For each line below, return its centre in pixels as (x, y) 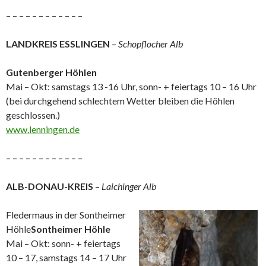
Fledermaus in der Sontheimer (66, 215)
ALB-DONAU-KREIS (50, 186)
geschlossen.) (33, 115)
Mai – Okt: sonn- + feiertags (63, 243)
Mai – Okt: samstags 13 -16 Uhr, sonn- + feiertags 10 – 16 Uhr (131, 86)
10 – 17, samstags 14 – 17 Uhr (66, 257)
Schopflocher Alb (151, 44)
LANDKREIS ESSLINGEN (58, 44)
